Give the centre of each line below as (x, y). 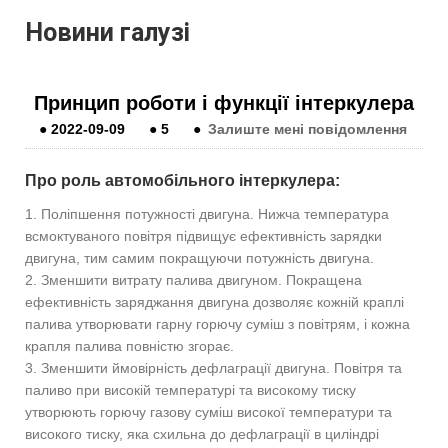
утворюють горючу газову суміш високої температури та (208, 411)
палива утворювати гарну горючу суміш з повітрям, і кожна (217, 323)
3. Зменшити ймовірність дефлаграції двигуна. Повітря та (213, 367)
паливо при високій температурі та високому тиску (190, 389)
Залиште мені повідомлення (308, 128)
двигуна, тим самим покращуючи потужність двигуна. (199, 257)
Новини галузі (107, 32)
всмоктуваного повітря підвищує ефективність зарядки (203, 235)
